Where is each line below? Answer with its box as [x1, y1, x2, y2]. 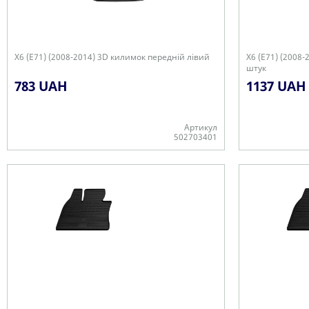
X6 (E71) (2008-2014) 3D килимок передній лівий [14, 51, 210, 63]
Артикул [184, 121, 217, 133]
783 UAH [14, 77, 68, 95]
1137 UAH [246, 77, 306, 95]
